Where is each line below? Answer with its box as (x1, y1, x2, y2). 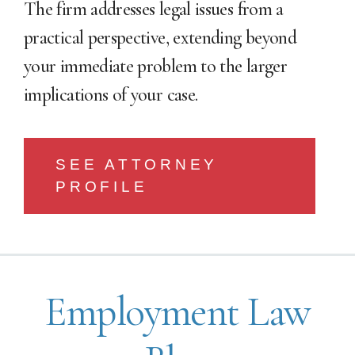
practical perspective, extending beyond (24, 26, 297, 49)
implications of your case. (24, 83, 198, 106)
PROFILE (55, 178, 148, 195)
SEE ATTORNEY (55, 156, 218, 173)
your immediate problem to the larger (24, 55, 287, 78)
